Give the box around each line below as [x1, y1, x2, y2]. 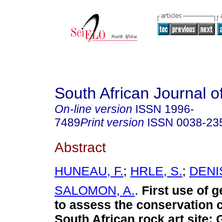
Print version [80, 116, 144, 129]
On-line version [55, 103, 132, 115]
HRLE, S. [130, 164, 182, 178]
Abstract [55, 139, 106, 155]
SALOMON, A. [55, 183, 135, 198]
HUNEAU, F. [55, 164, 123, 178]
